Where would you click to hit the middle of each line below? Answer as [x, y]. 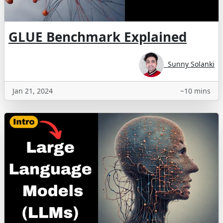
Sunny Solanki [189, 64]
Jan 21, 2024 [33, 91]
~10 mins [195, 91]
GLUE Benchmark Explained [98, 37]
